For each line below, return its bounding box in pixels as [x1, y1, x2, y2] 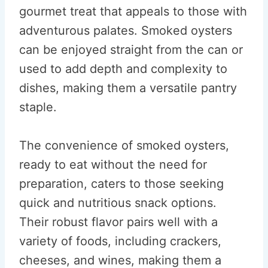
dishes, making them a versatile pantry [19, 81, 237, 95]
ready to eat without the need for [19, 157, 207, 172]
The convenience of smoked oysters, [19, 138, 229, 153]
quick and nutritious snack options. [19, 196, 217, 210]
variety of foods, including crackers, [19, 234, 221, 248]
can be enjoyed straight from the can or [19, 42, 243, 57]
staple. [19, 100, 57, 114]
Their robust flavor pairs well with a [19, 215, 218, 229]
